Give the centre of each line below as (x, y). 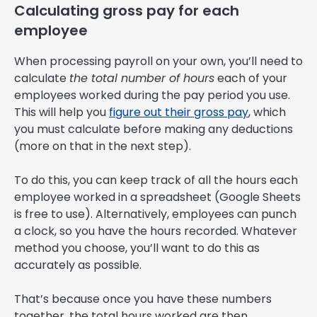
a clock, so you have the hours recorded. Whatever (156, 231)
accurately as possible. (78, 265)
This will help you (62, 113)
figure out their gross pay (179, 113)
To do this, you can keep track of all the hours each (156, 180)
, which (267, 113)
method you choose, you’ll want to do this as (137, 248)
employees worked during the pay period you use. (152, 96)
